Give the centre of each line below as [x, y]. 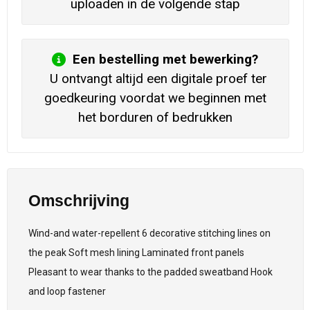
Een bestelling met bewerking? [165, 60]
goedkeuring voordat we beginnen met [155, 99]
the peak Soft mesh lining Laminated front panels [136, 252]
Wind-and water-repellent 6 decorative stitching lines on [149, 233]
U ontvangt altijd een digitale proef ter [155, 79]
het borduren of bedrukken [155, 118]
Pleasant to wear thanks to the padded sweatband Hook [150, 272]
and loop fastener [67, 291]
